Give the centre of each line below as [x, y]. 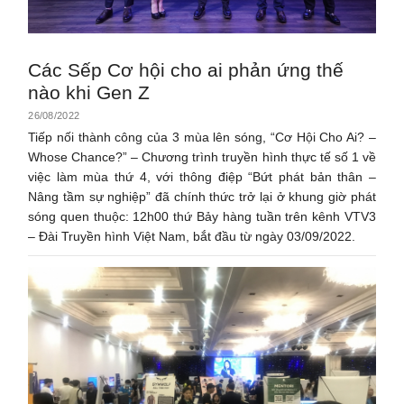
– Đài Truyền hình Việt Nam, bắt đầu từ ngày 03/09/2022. [192, 236]
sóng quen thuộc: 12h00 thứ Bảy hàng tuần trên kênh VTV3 [202, 216]
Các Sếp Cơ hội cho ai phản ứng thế [186, 69]
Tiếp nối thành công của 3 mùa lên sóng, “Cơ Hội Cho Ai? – [202, 137]
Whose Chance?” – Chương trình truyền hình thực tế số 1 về [202, 156]
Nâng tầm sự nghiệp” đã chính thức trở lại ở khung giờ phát [202, 196]
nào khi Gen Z [89, 92]
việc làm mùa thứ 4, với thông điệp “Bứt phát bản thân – [202, 176]
